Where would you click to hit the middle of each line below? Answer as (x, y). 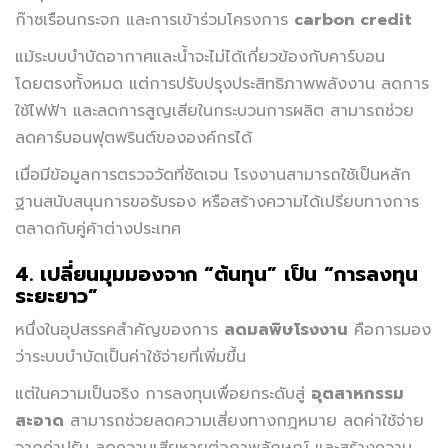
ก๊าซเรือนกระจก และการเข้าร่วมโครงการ (154, 19)
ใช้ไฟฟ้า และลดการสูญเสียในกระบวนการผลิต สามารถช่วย (214, 110)
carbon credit (353, 19)
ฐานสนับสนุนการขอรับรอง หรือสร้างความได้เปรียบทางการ (217, 201)
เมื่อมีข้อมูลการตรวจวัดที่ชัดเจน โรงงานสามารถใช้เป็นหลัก (213, 174)
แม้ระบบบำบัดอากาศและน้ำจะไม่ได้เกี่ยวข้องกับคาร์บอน (200, 56)
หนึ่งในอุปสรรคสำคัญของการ (119, 329)
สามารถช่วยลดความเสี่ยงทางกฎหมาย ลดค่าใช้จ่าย (244, 420)
